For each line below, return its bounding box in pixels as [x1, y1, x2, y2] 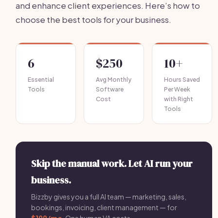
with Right [164, 95, 193, 103]
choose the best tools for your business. [16, 14, 171, 25]
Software [96, 86, 124, 93]
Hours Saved [164, 76, 200, 83]
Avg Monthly [96, 76, 131, 83]
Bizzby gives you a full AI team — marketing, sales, [31, 192, 186, 201]
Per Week [164, 86, 190, 93]
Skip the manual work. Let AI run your [31, 157, 193, 170]
